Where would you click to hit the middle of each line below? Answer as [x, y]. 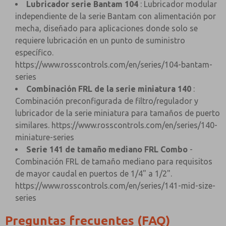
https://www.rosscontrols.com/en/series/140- [134, 125]
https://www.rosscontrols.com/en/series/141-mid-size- [115, 186]
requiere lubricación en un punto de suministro [100, 40]
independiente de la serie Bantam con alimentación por [116, 16]
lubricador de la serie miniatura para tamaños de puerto [118, 113]
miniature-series [45, 137]
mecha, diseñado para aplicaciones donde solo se [106, 28]
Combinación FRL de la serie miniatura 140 [109, 89]
